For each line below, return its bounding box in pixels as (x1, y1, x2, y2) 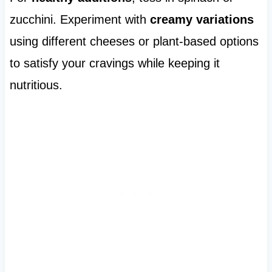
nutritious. (9, 78, 63, 92)
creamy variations (149, 12, 254, 26)
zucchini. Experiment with (9, 12, 150, 26)
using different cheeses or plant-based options (9, 34, 259, 48)
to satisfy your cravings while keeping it (9, 56, 220, 70)
